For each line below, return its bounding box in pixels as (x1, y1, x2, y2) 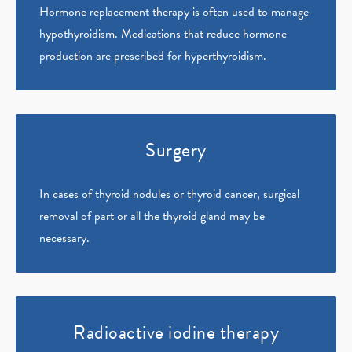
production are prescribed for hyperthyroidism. (39, 46, 266, 66)
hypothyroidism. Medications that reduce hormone (39, 24, 287, 44)
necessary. (39, 229, 90, 248)
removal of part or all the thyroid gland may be (39, 207, 265, 226)
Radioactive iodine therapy (73, 318, 279, 347)
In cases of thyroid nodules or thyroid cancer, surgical (39, 185, 299, 204)
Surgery (145, 136, 207, 165)
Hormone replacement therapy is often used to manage (39, 2, 309, 22)
